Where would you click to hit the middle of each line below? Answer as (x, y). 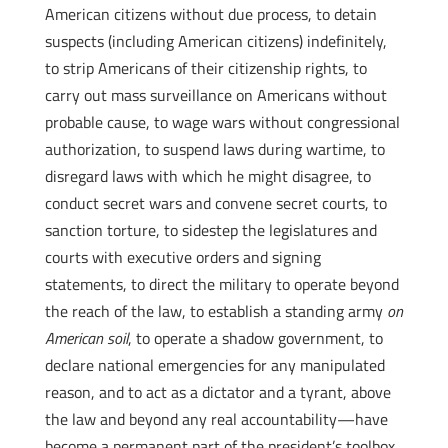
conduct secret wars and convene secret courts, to (215, 203)
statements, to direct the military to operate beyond (221, 284)
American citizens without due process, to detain (210, 14)
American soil (86, 338)
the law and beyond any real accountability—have (216, 419)
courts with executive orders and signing (182, 257)
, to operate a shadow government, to (255, 338)
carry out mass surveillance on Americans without (215, 95)
